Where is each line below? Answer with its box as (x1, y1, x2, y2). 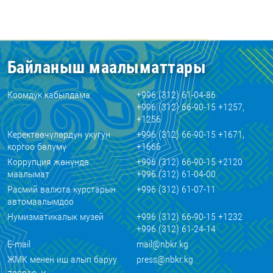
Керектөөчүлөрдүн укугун (7, 129, 110, 140)
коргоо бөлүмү (7, 141, 66, 152)
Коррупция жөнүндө (7, 156, 89, 168)
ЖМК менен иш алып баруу (7, 253, 117, 265)
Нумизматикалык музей (7, 211, 104, 222)
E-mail (7, 238, 30, 250)
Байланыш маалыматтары (7, 57, 207, 77)
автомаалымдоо (7, 196, 74, 207)
